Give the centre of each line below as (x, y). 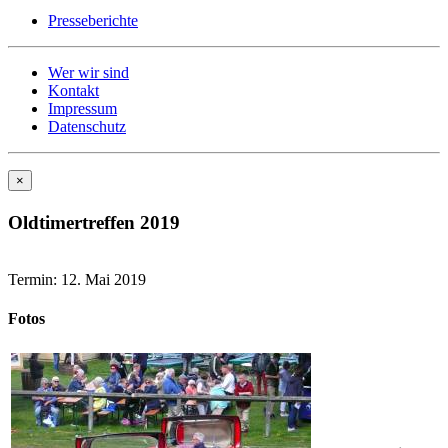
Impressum (82, 108)
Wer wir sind (88, 72)
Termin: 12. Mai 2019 (77, 279)
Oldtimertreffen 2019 (94, 223)
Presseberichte (93, 20)
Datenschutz (87, 126)
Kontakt (73, 90)
